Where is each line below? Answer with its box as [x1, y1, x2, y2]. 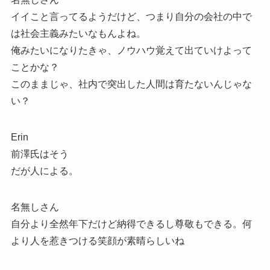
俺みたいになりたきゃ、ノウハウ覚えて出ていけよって [10, 45, 252, 56]
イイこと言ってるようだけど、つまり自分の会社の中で [10, 11, 252, 22]
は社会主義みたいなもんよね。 [10, 28, 146, 39]
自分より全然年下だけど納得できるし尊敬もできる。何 [10, 219, 252, 230]
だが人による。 [10, 166, 78, 177]
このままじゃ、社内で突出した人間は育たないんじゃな [10, 79, 252, 90]
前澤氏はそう [10, 149, 69, 160]
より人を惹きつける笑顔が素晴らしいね [10, 236, 184, 246]
